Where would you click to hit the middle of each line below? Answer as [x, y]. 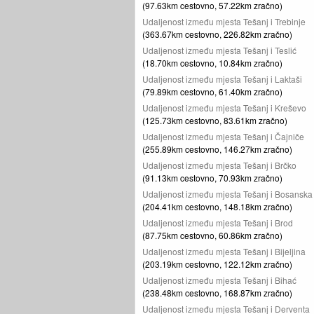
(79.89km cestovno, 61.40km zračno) [212, 91]
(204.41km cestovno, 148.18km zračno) [217, 206]
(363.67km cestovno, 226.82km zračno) [217, 34]
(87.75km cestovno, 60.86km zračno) [212, 235]
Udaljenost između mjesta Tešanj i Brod [218, 223]
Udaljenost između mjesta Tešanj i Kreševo [224, 108]
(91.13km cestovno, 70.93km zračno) [212, 178]
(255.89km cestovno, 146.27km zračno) [217, 149]
